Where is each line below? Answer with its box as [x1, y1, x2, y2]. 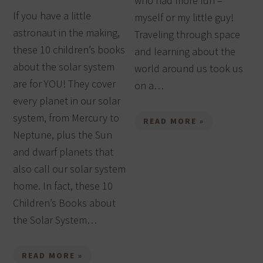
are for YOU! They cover [13, 77, 116, 91]
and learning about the [134, 45, 236, 59]
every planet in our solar [13, 94, 121, 108]
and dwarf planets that [13, 145, 114, 159]
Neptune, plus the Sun [13, 128, 113, 142]
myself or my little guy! [134, 11, 237, 25]
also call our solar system [13, 162, 126, 176]
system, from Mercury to [13, 111, 120, 125]
